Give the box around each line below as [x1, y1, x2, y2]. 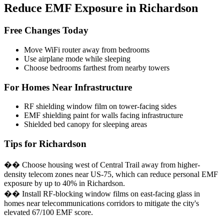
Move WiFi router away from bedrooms [24, 45, 149, 54]
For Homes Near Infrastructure [4, 81, 132, 92]
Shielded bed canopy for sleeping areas [24, 120, 147, 129]
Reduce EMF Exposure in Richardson [4, 1, 198, 15]
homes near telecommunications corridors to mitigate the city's [4, 198, 199, 207]
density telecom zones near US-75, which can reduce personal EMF [4, 169, 218, 178]
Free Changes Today [4, 25, 88, 36]
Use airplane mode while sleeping [24, 54, 130, 63]
